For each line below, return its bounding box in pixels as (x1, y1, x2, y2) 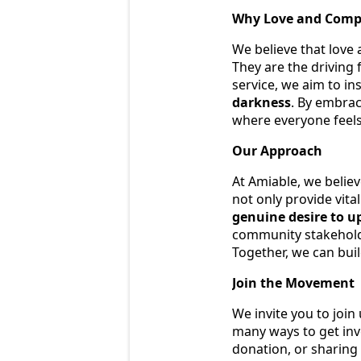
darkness (232, 93, 291, 112)
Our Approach (232, 142, 322, 160)
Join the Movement (232, 274, 355, 293)
